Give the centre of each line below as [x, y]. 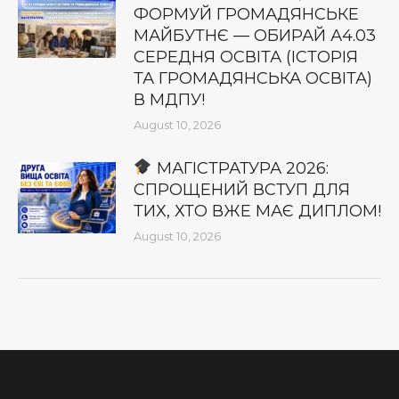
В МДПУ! [169, 99]
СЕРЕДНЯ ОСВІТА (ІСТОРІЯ [246, 57]
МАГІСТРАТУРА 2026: [240, 168]
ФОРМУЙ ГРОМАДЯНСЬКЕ [246, 14]
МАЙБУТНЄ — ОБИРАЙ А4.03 [255, 35]
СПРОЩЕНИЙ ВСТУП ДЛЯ [242, 189]
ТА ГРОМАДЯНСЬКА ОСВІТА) [253, 78]
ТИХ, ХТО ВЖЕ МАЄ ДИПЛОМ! [257, 211]
